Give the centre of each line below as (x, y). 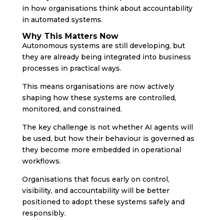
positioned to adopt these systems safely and (103, 202)
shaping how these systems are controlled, (99, 97)
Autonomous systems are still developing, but (103, 45)
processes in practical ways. (71, 68)
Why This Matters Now (70, 36)
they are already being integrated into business (106, 57)
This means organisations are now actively (98, 86)
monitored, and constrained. (72, 109)
